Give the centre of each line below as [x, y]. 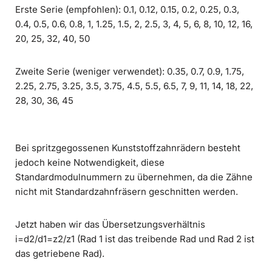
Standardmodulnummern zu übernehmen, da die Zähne [134, 177]
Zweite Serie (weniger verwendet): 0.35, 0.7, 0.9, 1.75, [130, 72]
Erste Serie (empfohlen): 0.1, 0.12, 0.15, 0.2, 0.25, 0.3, [127, 10]
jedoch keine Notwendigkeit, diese [90, 163]
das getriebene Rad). [60, 254]
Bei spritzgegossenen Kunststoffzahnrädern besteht [128, 148]
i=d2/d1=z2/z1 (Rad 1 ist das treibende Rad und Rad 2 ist [135, 239]
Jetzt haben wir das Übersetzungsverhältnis [110, 225]
